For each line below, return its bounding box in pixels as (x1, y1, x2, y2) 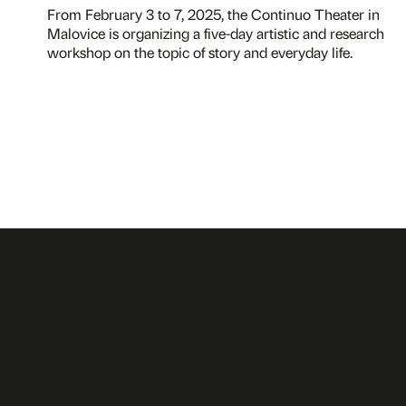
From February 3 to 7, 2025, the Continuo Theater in (47, 5, 380, 24)
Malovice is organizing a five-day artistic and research (47, 24, 384, 43)
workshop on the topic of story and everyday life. (47, 43, 353, 62)
